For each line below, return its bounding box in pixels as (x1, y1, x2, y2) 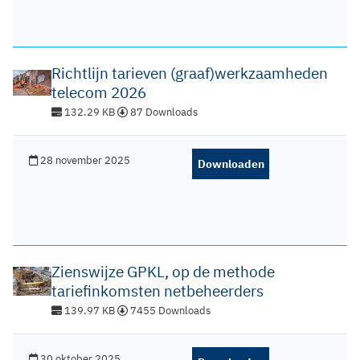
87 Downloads (128, 105, 198, 119)
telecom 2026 (51, 83, 146, 102)
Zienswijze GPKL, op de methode (51, 262, 275, 281)
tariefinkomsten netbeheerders (51, 281, 264, 301)
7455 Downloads (128, 304, 211, 317)
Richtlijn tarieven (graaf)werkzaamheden (51, 63, 328, 83)
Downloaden (197, 157, 264, 171)
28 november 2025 (38, 153, 130, 167)
